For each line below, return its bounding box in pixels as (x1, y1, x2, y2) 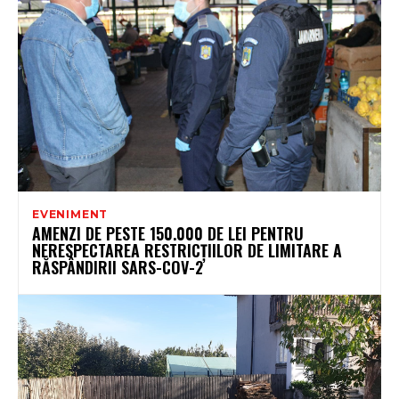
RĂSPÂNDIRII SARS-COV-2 (32, 256, 203, 280)
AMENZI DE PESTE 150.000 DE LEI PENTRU (32, 222, 304, 246)
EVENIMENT (32, 208, 109, 222)
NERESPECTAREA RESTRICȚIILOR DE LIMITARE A (32, 239, 342, 263)
